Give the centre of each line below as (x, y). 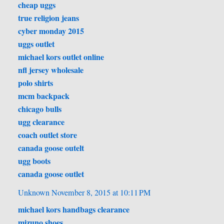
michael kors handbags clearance (74, 209)
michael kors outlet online (61, 57)
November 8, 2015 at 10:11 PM (101, 193)
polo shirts (36, 83)
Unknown (34, 193)
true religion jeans (49, 18)
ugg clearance (41, 122)
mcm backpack (44, 96)
